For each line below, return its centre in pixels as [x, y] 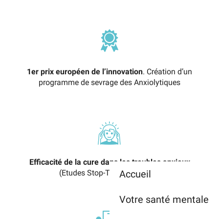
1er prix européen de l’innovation [85, 72]
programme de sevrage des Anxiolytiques [109, 82]
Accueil [135, 174]
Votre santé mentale [164, 199]
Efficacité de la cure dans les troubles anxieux [109, 162]
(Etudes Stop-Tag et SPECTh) [109, 173]
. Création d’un [167, 72]
